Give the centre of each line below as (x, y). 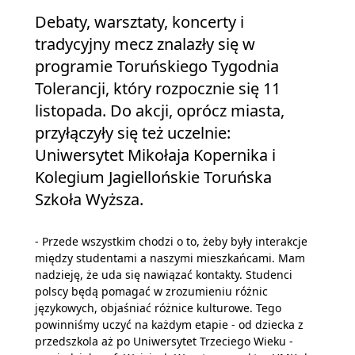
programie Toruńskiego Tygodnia (157, 66)
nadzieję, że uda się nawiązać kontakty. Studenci (164, 274)
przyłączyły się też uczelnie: (133, 132)
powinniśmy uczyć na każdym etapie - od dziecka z (169, 324)
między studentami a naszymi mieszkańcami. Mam (170, 258)
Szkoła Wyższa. (89, 199)
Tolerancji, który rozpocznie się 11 (158, 88)
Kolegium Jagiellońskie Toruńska (153, 177)
